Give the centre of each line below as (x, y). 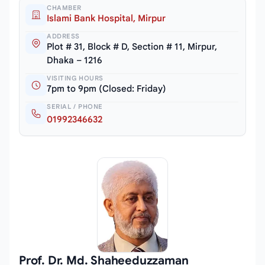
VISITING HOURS (75, 78)
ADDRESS (63, 36)
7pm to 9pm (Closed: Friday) (106, 88)
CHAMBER (64, 7)
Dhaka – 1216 (75, 60)
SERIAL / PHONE (75, 106)
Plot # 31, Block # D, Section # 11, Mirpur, (132, 46)
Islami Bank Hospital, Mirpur (106, 18)
